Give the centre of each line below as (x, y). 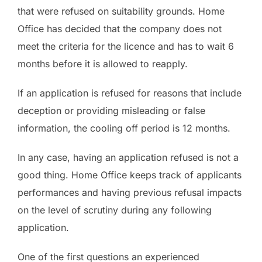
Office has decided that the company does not (120, 28)
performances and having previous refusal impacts (130, 192)
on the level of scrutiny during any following (115, 210)
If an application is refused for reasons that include (130, 93)
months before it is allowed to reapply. (103, 63)
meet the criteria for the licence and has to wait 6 (126, 46)
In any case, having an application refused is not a (128, 157)
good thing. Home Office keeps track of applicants (130, 175)
